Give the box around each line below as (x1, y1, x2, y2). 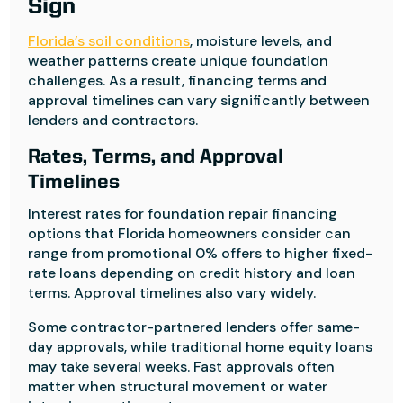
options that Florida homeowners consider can (28, 224, 352, 243)
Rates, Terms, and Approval (28, 148, 284, 167)
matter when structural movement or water (28, 377, 328, 396)
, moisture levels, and (190, 31, 333, 50)
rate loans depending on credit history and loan (28, 264, 356, 282)
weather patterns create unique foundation (28, 51, 329, 70)
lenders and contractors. (28, 111, 199, 130)
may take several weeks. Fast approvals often (28, 357, 336, 376)
